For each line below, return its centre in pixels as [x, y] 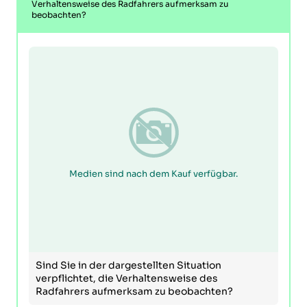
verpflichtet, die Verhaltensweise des [127, 278]
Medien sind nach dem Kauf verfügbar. [153, 174]
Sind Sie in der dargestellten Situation [128, 265]
